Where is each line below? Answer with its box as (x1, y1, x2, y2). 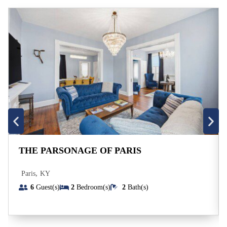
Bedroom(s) (77, 183, 110, 191)
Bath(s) (127, 183, 148, 191)
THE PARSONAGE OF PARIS (19, 145, 141, 156)
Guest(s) (33, 183, 60, 191)
